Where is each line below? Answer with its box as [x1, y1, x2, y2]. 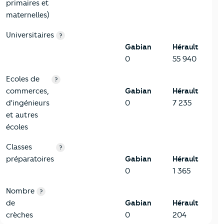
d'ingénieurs [6, 98, 49, 108]
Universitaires [6, 30, 54, 40]
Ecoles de [6, 74, 39, 84]
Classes [6, 142, 32, 152]
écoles [6, 122, 28, 132]
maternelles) [6, 10, 49, 20]
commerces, [6, 86, 49, 96]
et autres [6, 110, 38, 120]
